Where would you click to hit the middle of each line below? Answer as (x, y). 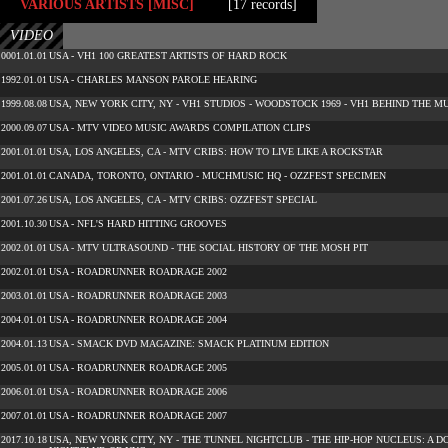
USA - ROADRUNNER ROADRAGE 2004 (138, 319)
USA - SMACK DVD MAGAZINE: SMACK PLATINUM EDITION (189, 343)
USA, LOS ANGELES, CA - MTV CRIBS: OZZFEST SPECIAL (183, 199)
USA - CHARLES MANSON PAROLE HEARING (153, 79)
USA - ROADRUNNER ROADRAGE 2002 (138, 271)
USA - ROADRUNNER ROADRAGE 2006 (138, 391)
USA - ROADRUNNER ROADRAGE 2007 (138, 415)
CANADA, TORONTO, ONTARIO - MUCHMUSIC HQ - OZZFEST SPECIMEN (217, 175)
